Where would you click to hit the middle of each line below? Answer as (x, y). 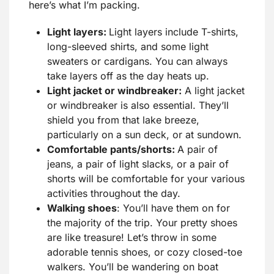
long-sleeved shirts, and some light (128, 47)
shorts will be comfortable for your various (146, 179)
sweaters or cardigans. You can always (137, 61)
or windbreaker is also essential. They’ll (138, 106)
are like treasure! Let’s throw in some (132, 238)
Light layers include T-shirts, (174, 32)
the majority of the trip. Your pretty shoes (142, 223)
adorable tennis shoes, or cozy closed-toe (145, 252)
